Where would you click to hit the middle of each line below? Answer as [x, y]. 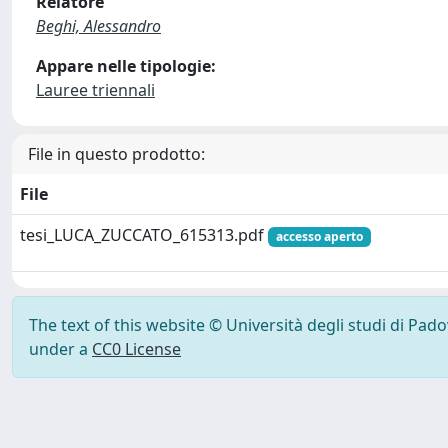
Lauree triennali [95, 90]
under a [60, 349]
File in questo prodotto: [116, 154]
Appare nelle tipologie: [126, 66]
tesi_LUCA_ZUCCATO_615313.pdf [144, 235]
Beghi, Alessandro [98, 26]
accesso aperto [319, 236]
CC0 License [136, 349]
